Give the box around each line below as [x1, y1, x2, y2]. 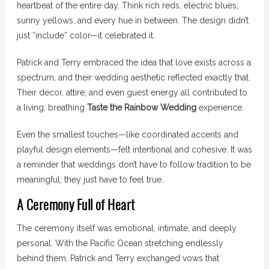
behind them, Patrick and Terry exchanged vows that [16, 253, 219, 263]
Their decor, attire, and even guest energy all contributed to [16, 88, 247, 98]
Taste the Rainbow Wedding [86, 103, 196, 113]
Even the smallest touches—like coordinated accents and [16, 130, 238, 140]
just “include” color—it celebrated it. [16, 31, 155, 41]
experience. [196, 103, 244, 113]
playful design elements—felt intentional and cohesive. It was [16, 145, 252, 155]
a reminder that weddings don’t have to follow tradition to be [16, 160, 251, 170]
